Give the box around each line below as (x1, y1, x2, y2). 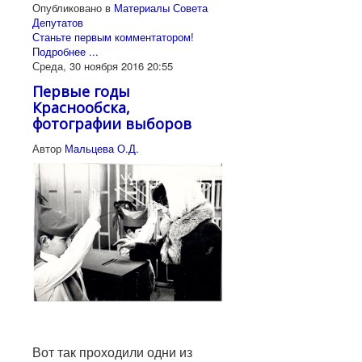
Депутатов (32, 14, 83, 30)
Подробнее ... (32, 43, 99, 59)
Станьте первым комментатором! (32, 28, 194, 44)
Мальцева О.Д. (65, 140, 139, 156)
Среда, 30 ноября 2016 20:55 (32, 57, 173, 74)
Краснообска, (32, 97, 130, 117)
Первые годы (32, 81, 130, 101)
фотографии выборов (32, 113, 192, 133)
